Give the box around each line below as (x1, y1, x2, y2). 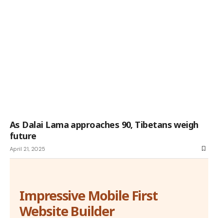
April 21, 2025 (10, 145, 45, 152)
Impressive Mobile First (19, 186, 158, 204)
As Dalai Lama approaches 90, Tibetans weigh (10, 118, 199, 130)
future (10, 129, 36, 142)
